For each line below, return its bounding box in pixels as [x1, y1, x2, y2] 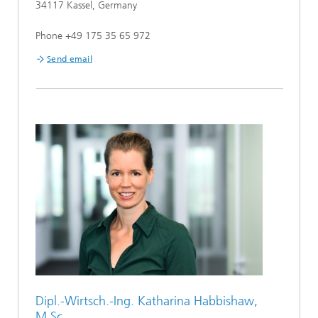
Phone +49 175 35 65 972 [35, 30, 150, 43]
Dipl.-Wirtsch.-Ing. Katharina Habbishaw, [35, 293, 258, 309]
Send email [47, 54, 92, 65]
